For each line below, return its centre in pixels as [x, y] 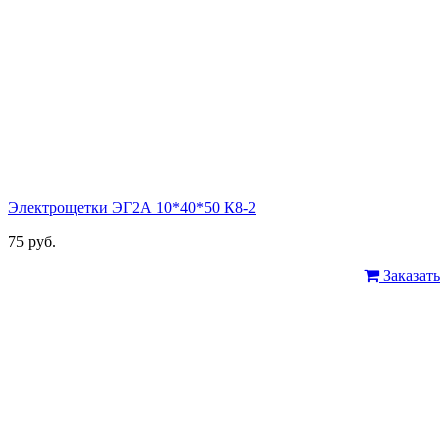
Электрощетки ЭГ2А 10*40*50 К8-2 [132, 208]
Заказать [409, 276]
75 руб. [32, 242]
